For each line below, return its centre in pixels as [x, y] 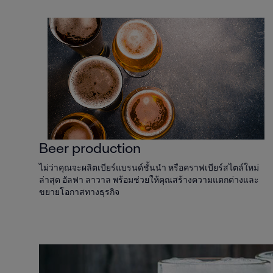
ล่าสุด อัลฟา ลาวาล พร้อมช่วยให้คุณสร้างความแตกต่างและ [149, 180]
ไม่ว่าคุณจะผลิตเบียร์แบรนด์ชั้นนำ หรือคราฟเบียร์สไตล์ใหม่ [149, 168]
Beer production [90, 148]
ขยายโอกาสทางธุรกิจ [79, 192]
